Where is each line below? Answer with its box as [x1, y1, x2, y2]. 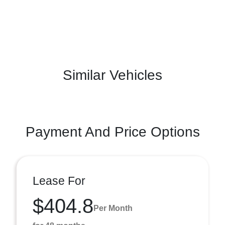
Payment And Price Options [25, 124, 200, 140]
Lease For [33, 174, 85, 187]
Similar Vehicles [63, 67, 162, 83]
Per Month [93, 203, 133, 212]
